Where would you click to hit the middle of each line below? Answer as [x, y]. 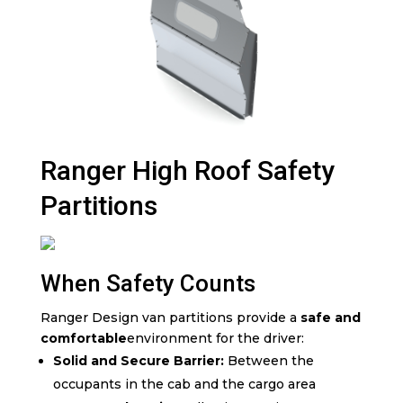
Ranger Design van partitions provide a [170, 317]
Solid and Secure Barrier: [138, 360]
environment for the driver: [215, 338]
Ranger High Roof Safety [187, 170]
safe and [330, 317]
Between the [269, 360]
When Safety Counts [148, 283]
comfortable [83, 338]
